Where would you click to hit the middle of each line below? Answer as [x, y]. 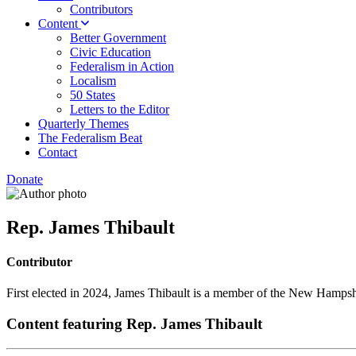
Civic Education [110, 52]
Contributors [101, 9]
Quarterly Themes [83, 124]
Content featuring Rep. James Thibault [134, 324]
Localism [93, 81]
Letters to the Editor [120, 109]
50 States [93, 95]
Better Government [118, 38]
